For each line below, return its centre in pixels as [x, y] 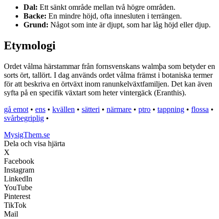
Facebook [19, 161]
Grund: [36, 25]
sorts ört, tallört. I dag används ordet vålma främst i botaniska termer [108, 75]
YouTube [18, 188]
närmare [119, 109]
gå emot [16, 109]
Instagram [19, 170]
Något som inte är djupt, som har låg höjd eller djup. [130, 25]
